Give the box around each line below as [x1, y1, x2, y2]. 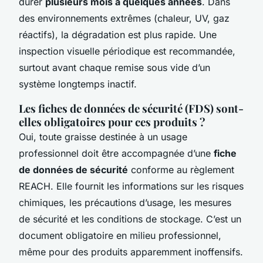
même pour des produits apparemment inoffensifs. [19, 245, 243, 258]
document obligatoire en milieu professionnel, [19, 229, 221, 241]
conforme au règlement [128, 163, 234, 176]
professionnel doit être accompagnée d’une [19, 147, 214, 159]
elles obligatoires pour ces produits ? [19, 114, 205, 129]
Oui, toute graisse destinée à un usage [19, 130, 187, 143]
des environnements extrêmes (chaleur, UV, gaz [19, 12, 230, 24]
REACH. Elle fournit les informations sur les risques [19, 180, 244, 192]
